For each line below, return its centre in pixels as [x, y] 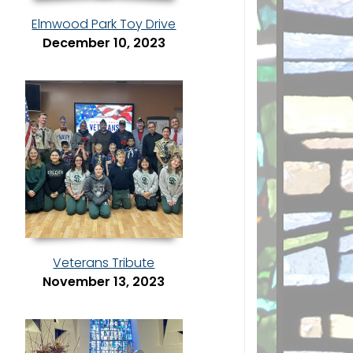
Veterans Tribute [104, 263]
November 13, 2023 [104, 282]
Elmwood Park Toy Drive [104, 24]
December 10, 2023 [104, 43]
